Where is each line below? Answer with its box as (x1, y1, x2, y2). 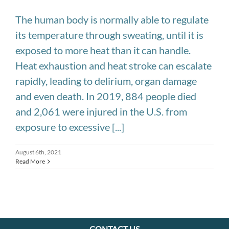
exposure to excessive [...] (15, 121, 124, 133)
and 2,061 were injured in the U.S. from (15, 105, 187, 118)
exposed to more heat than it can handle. (15, 44, 191, 57)
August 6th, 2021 (15, 148, 61, 156)
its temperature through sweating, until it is (15, 29, 203, 41)
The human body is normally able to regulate (15, 13, 209, 26)
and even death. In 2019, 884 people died (15, 90, 196, 103)
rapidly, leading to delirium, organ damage (15, 75, 197, 87)
